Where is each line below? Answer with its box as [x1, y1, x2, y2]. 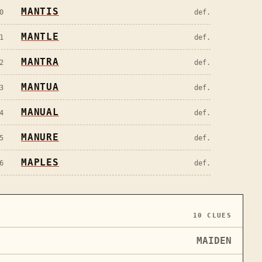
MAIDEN [196, 235, 232, 246]
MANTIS [21, 6, 59, 18]
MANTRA [21, 56, 59, 68]
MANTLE [21, 31, 59, 43]
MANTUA [21, 81, 59, 93]
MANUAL [21, 106, 59, 118]
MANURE [21, 132, 59, 143]
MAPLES [21, 157, 59, 168]
